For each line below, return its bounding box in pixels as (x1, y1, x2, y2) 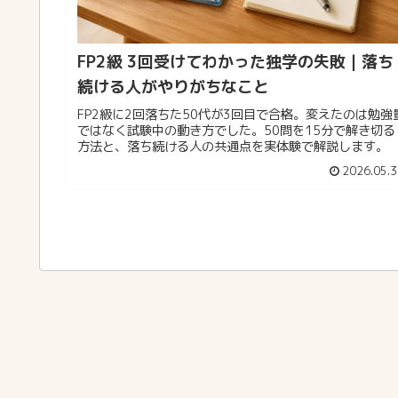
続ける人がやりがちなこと (77, 76, 269, 99)
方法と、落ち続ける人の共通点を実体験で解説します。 (77, 137, 388, 155)
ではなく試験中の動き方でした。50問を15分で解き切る (77, 121, 395, 139)
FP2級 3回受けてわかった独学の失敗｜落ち (77, 51, 394, 74)
